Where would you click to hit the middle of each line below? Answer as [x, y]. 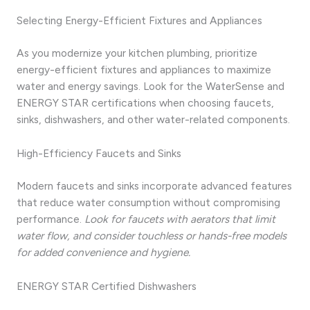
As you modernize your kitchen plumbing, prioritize [137, 53]
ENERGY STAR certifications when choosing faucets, [145, 103]
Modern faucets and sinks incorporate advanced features [154, 186]
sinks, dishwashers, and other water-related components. [153, 120]
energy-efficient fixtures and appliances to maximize [144, 70]
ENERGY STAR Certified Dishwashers [107, 286]
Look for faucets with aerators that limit [180, 219]
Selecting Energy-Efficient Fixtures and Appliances [139, 20]
